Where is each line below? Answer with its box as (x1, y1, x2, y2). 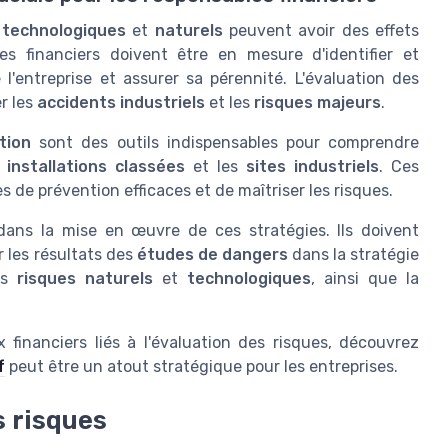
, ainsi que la (310, 269, 420, 289)
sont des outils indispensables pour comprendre (31, 133, 420, 153)
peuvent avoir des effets (222, 21, 420, 41)
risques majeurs (254, 93, 381, 113)
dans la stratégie (287, 245, 420, 265)
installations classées (7, 157, 185, 177)
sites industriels (246, 157, 379, 177)
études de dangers (136, 245, 288, 265)
